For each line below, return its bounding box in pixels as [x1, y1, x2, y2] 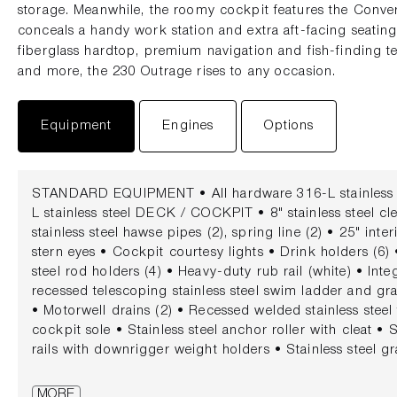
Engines [162, 119, 214, 132]
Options [264, 119, 315, 132]
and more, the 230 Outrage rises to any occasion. [18, 65, 337, 78]
